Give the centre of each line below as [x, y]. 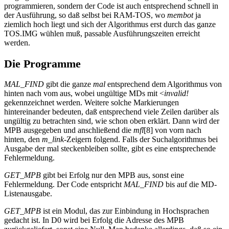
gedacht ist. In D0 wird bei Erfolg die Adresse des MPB [94, 220]
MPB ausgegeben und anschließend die [69, 130]
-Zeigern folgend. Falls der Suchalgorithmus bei [141, 140]
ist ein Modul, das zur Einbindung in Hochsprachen [125, 211]
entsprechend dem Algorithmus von [164, 84]
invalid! [176, 94]
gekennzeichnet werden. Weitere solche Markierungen [91, 103]
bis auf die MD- [190, 185]
